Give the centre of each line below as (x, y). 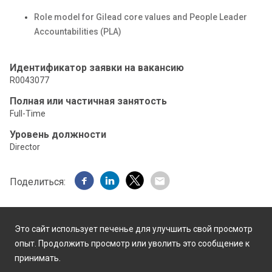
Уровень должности (58, 134)
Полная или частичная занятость (88, 101)
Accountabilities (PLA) (78, 32)
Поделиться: (38, 182)
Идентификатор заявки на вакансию (97, 68)
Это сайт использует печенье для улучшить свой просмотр (134, 229)
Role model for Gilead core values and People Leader (141, 17)
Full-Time (28, 114)
